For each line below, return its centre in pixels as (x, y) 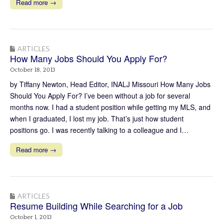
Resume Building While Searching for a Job (96, 205)
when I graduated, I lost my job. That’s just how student (97, 118)
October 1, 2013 (31, 217)
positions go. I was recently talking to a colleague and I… (99, 130)
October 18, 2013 (33, 70)
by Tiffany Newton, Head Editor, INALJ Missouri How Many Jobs (110, 84)
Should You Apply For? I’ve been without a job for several (100, 95)
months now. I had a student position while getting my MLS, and (110, 107)
